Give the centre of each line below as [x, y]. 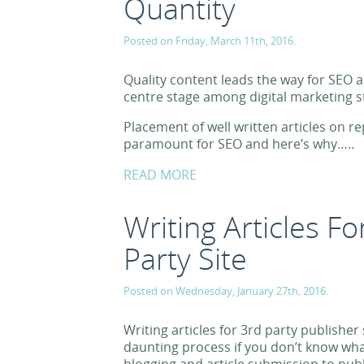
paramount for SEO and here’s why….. [239, 144]
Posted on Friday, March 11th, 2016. [210, 41]
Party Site [185, 259]
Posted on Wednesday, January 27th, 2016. [226, 291]
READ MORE [160, 175]
